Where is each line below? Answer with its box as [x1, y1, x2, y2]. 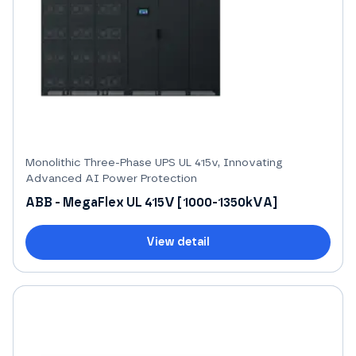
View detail [146, 237, 210, 249]
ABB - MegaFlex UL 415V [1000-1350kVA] [25, 196, 277, 210]
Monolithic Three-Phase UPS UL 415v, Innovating [25, 157, 283, 169]
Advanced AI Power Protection [25, 173, 197, 185]
